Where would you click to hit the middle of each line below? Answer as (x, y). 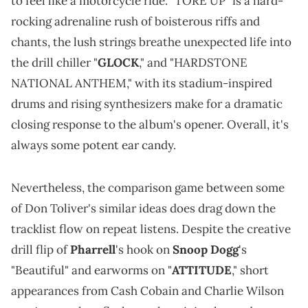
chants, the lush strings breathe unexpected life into (151, 42)
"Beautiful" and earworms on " (91, 270)
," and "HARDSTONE (193, 62)
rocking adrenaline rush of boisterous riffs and (135, 21)
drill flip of (41, 249)
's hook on (144, 249)
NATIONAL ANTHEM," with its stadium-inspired (142, 83)
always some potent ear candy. (93, 145)
